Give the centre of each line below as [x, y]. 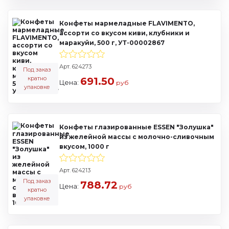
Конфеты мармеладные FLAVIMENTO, [127, 23]
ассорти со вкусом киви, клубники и [124, 33]
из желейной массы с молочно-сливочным [137, 137]
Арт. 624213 [75, 170]
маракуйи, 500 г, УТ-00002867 [112, 43]
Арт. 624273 [75, 66]
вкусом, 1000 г [84, 146]
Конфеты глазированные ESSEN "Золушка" [136, 127]
